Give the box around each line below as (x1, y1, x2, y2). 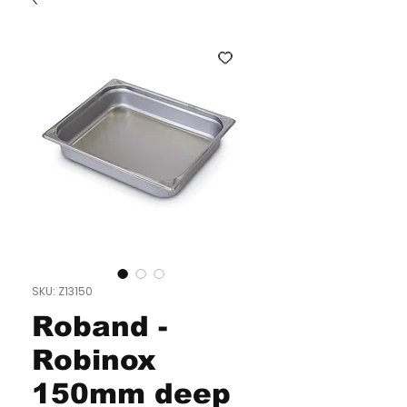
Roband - (32, 311, 167, 342)
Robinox (32, 344, 156, 376)
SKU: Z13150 (32, 283, 93, 299)
